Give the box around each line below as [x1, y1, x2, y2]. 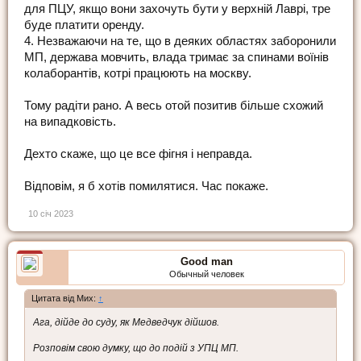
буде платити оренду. [24, 19, 144, 32]
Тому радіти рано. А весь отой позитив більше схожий [24, 99, 323, 113]
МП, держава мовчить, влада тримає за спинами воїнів [24, 51, 329, 64]
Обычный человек [168, 269, 244, 280]
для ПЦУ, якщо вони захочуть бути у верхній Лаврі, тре [24, 2, 330, 16]
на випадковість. [24, 115, 116, 129]
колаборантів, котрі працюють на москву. [24, 67, 251, 81]
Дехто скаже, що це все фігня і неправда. [24, 147, 252, 161]
